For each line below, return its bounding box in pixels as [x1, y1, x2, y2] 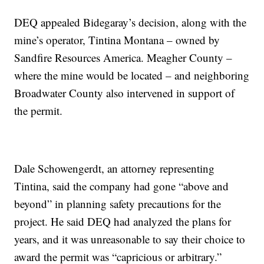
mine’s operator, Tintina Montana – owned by [14, 32, 220, 47]
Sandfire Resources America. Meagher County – [14, 49, 233, 65]
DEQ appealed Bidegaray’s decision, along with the [14, 14, 247, 29]
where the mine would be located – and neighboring [14, 67, 250, 82]
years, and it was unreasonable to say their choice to [14, 231, 246, 246]
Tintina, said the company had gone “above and [14, 178, 229, 193]
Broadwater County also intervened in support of [14, 85, 235, 100]
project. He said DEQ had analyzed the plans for [14, 213, 232, 229]
